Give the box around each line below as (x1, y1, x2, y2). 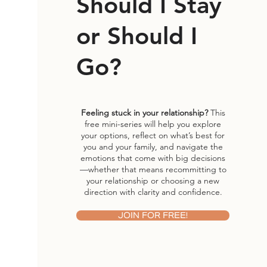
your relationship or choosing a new (86, 175, 220, 186)
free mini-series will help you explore (85, 118, 222, 129)
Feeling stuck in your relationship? (80, 107, 210, 118)
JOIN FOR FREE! (118, 210, 188, 221)
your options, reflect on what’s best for (81, 129, 225, 141)
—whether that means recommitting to (79, 163, 226, 175)
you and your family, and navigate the (83, 141, 223, 152)
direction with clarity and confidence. (83, 186, 222, 197)
